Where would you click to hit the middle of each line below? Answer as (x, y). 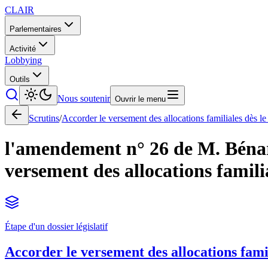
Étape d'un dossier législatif (56, 226)
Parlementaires (36, 29)
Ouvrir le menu (140, 99)
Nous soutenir (84, 98)
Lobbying (23, 60)
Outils (20, 79)
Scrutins (44, 118)
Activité (23, 49)
